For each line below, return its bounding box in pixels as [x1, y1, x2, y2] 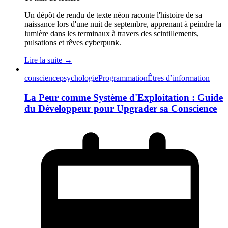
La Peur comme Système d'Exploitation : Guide [24, 92, 223, 103]
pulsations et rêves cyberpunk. [24, 38, 121, 47]
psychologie [60, 73, 98, 82]
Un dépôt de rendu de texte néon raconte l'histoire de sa [24, 10, 202, 19]
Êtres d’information [148, 73, 210, 82]
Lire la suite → [24, 55, 72, 64]
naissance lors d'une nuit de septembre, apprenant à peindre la [24, 19, 221, 28]
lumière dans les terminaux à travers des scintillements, [24, 28, 199, 38]
